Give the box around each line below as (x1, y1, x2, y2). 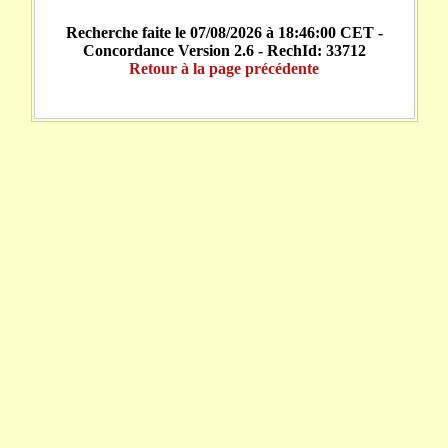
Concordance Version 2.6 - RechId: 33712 (82, 41, 366, 59)
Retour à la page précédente (129, 59, 319, 77)
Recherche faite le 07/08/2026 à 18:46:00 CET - (65, 23, 383, 41)
